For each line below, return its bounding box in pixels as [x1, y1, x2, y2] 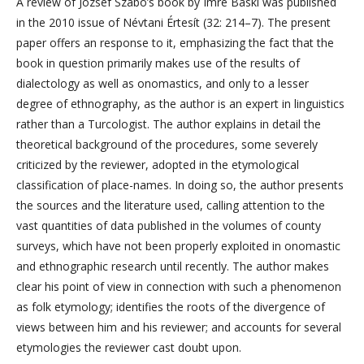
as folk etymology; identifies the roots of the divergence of [16, 298, 325, 314]
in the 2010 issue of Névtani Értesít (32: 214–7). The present [16, 14, 331, 30]
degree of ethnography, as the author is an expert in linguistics [16, 95, 344, 111]
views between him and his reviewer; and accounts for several [16, 318, 341, 335]
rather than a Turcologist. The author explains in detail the [16, 115, 321, 132]
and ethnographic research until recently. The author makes [16, 258, 329, 274]
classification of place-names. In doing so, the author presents [16, 176, 344, 193]
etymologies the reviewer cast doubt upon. [16, 339, 241, 355]
